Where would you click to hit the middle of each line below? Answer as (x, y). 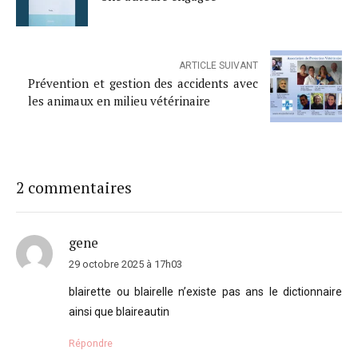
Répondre (91, 344)
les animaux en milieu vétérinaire (119, 101)
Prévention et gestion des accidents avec (143, 84)
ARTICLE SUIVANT (219, 66)
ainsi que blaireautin (119, 312)
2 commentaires (74, 187)
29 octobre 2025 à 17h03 (126, 265)
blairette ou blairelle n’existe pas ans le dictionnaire (205, 292)
